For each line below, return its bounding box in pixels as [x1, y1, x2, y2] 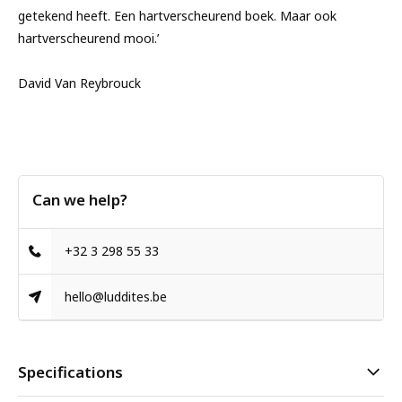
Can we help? [32, 189, 127, 210]
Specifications [18, 362, 123, 382]
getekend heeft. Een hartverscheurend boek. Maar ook [18, 7, 336, 24]
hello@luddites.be [65, 288, 168, 305]
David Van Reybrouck [18, 74, 141, 92]
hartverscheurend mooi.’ [18, 30, 159, 47]
